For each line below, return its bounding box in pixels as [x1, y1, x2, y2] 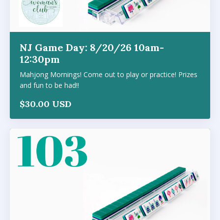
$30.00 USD [20, 98, 71, 110]
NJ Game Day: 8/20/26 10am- [20, 41, 164, 54]
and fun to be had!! [20, 80, 79, 90]
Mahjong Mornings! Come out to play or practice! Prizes [20, 69, 197, 79]
